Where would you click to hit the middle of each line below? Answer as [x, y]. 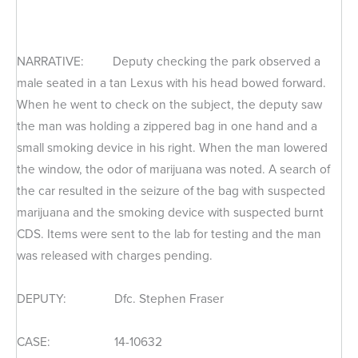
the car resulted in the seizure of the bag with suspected [171, 190]
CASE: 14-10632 [89, 342]
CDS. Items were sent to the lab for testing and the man [169, 233]
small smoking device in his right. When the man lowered [172, 147]
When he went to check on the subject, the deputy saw [169, 104]
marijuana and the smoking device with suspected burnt [170, 212]
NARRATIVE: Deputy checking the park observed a [169, 61]
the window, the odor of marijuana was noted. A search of [173, 169]
